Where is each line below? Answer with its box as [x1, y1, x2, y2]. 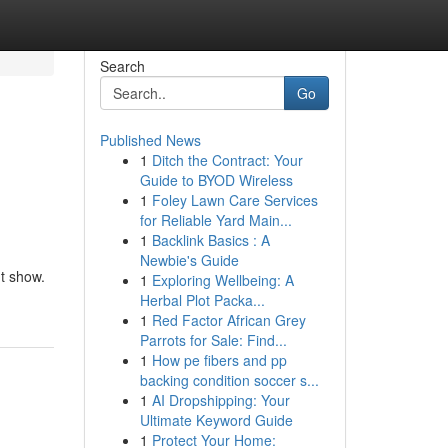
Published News [99, 130, 201, 150]
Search [99, 56, 145, 76]
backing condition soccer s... [139, 370, 319, 390]
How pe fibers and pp [151, 350, 287, 370]
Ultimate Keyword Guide [139, 410, 293, 430]
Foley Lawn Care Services [151, 190, 318, 210]
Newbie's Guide [139, 250, 239, 270]
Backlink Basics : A [151, 230, 270, 250]
